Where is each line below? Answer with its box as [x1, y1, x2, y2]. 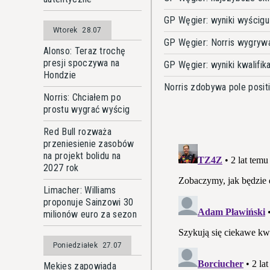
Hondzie [43, 69, 77, 81]
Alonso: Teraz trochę [43, 45, 126, 57]
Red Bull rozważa [43, 126, 112, 137]
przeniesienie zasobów [43, 138, 134, 149]
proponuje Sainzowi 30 [43, 196, 134, 208]
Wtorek [53, 26, 78, 34]
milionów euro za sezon [43, 209, 137, 220]
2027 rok [43, 162, 79, 174]
